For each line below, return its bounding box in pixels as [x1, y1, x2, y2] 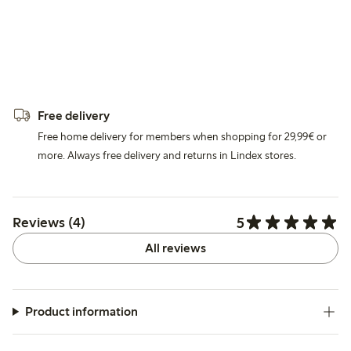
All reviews [144, 240, 206, 255]
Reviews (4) [13, 214, 85, 232]
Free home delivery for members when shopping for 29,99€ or [38, 129, 327, 143]
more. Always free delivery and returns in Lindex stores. [38, 148, 296, 162]
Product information [24, 303, 138, 319]
